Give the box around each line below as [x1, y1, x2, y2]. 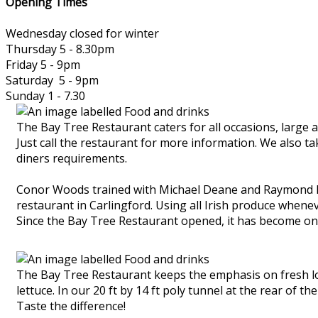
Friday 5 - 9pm [6, 56, 80, 72]
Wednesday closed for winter [6, 25, 159, 41]
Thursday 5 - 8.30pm [6, 40, 114, 57]
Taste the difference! [16, 297, 126, 314]
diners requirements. [16, 150, 127, 166]
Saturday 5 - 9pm [6, 72, 99, 88]
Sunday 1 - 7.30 [6, 87, 85, 104]
